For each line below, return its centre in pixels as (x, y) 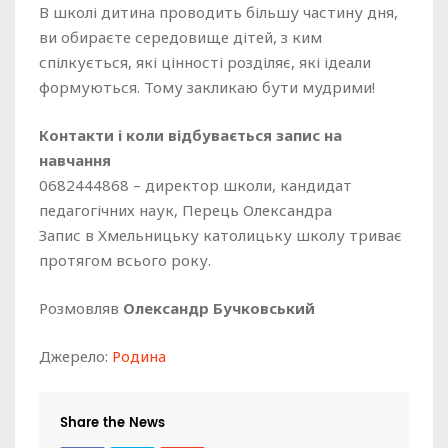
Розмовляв (81, 308)
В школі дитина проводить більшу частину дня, (218, 12)
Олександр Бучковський (219, 308)
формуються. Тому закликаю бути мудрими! (207, 87)
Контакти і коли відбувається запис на (190, 135)
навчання (75, 160)
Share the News (112, 423)
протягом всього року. (125, 260)
